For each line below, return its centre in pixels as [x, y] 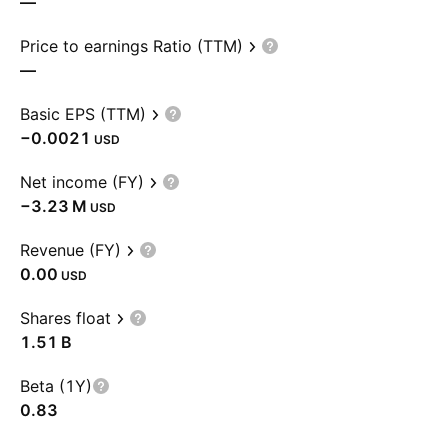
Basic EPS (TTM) [83, 114]
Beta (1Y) [56, 386]
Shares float [65, 318]
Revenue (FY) [70, 250]
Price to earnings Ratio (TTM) [131, 46]
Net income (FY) [82, 182]
